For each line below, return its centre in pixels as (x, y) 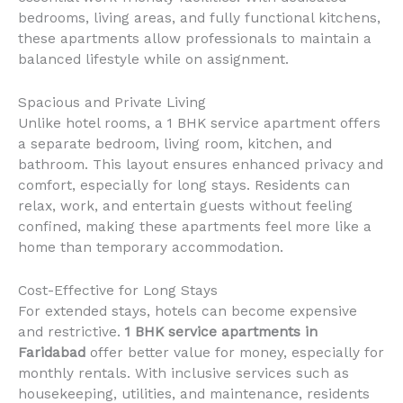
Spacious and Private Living (112, 102)
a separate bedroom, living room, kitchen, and (175, 143)
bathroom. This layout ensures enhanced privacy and (201, 164)
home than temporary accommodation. (151, 247)
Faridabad (52, 352)
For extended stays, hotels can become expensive (188, 311)
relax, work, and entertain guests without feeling (185, 206)
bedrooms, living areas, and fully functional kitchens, (199, 18)
